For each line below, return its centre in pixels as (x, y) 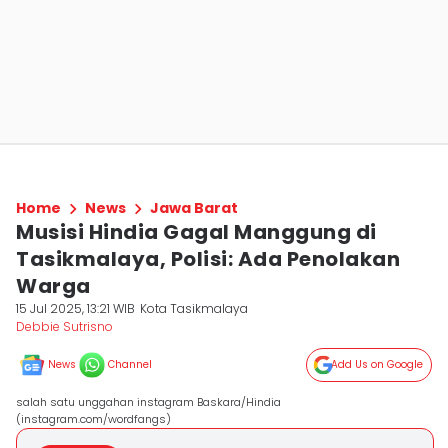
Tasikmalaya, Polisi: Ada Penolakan (208, 259)
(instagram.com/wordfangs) (93, 419)
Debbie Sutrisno (64, 326)
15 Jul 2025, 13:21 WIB (75, 308)
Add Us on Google (377, 364)
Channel (130, 364)
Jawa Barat (194, 208)
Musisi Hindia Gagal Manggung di (196, 232)
